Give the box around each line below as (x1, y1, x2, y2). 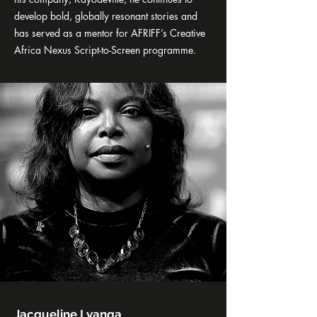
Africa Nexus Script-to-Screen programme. (14, 43, 196, 57)
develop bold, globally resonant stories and (14, 9, 197, 23)
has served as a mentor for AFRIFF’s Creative (14, 26, 205, 40)
